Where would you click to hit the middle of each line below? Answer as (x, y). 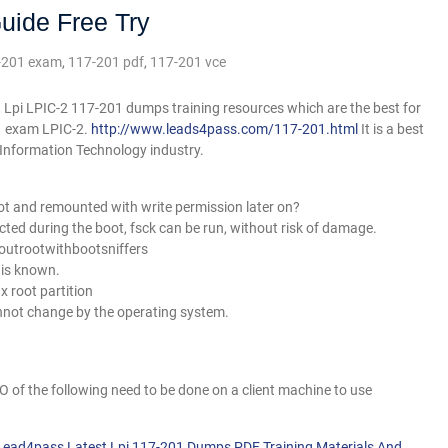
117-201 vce (188, 62)
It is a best (391, 129)
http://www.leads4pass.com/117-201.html (224, 129)
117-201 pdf (106, 62)
